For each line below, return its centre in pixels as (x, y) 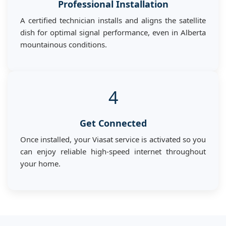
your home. (40, 163)
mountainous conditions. (64, 44)
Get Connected (113, 123)
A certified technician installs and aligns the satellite (113, 20)
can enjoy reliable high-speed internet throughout (113, 151)
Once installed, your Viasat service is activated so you (113, 139)
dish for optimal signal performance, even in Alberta (113, 32)
